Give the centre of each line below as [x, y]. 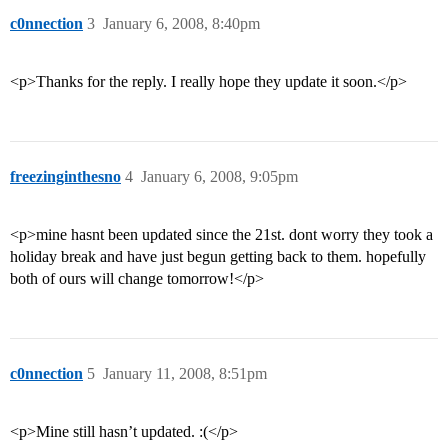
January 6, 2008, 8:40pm [181, 24]
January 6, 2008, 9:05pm [219, 177]
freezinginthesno [65, 177]
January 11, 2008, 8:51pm [185, 374]
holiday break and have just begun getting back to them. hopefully [218, 257]
